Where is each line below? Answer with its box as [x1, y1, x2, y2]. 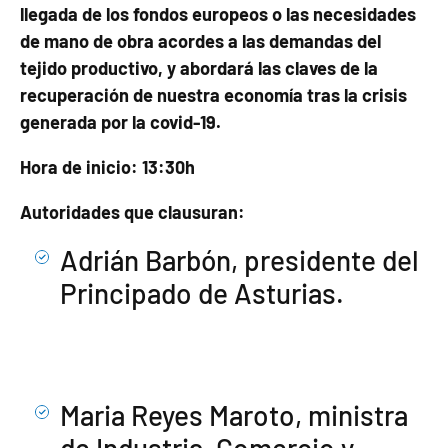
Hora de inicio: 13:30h [20, 155, 195, 178]
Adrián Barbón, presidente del [60, 242, 419, 277]
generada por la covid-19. [20, 110, 221, 133]
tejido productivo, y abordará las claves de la [20, 56, 378, 79]
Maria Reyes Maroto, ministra [60, 397, 408, 432]
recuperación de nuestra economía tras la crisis [20, 83, 407, 106]
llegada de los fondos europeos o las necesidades [20, 2, 416, 25]
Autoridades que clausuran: [20, 200, 245, 223]
